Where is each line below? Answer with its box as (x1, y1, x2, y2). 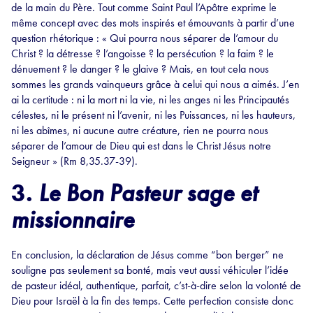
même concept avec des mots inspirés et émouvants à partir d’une (11, 15, 295, 31)
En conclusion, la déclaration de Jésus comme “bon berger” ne (11, 247, 284, 263)
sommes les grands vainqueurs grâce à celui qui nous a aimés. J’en (11, 77, 300, 92)
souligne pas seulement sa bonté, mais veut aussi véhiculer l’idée (11, 263, 289, 278)
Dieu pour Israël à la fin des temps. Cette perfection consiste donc (11, 293, 293, 309)
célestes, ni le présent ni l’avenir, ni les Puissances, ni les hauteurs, (11, 108, 296, 123)
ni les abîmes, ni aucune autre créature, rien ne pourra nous (11, 123, 268, 138)
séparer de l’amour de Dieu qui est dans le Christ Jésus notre (11, 138, 271, 154)
